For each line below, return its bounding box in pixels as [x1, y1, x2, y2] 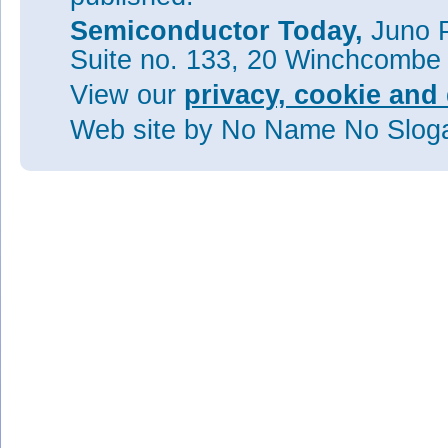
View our [70, 80, 184, 110]
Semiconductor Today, [70, 16, 371, 46]
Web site [70, 115, 184, 145]
